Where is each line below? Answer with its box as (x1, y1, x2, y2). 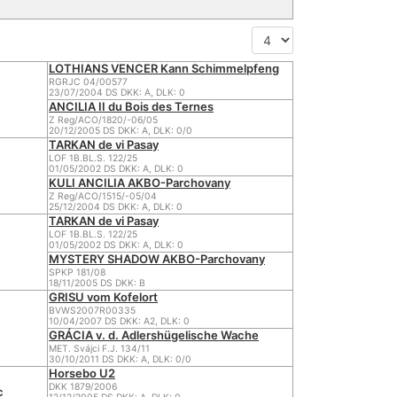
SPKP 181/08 (49, 267, 105, 278)
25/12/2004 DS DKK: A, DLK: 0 (49, 201, 183, 213)
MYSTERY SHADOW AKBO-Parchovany (49, 252, 265, 266)
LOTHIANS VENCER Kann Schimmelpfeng (49, 61, 279, 75)
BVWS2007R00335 (49, 305, 136, 316)
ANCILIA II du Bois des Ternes (49, 99, 214, 113)
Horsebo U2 (49, 366, 115, 380)
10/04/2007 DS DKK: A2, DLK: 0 (49, 315, 190, 327)
